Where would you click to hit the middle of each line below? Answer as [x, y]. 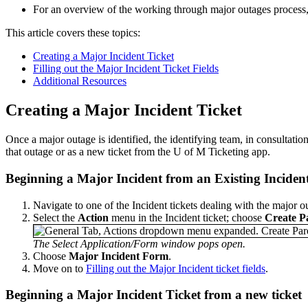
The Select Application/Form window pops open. [139, 243]
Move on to [59, 268]
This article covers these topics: [73, 33]
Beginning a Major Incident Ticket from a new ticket [154, 295]
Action [93, 217]
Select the [55, 217]
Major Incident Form [119, 256]
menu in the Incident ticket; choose [187, 217]
